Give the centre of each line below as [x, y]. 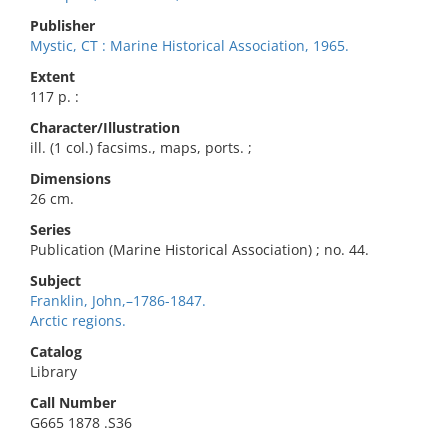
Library [53, 371]
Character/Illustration [105, 127]
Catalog [56, 351]
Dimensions [70, 178]
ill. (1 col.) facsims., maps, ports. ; [141, 147]
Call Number [73, 402]
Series [50, 229]
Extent [52, 76]
